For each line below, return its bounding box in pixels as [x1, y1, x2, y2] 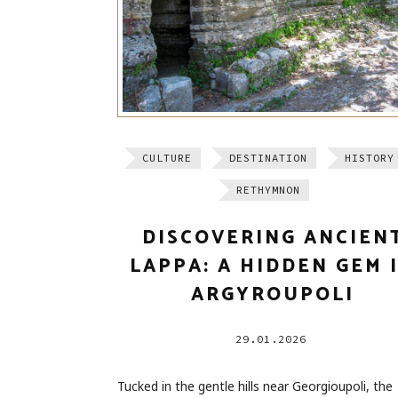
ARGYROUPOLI [191, 279, 354, 310]
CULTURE [142, 150, 192, 164]
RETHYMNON [236, 182, 300, 196]
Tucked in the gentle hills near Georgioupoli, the [117, 377, 393, 394]
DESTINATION [229, 150, 307, 164]
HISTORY [345, 150, 394, 164]
